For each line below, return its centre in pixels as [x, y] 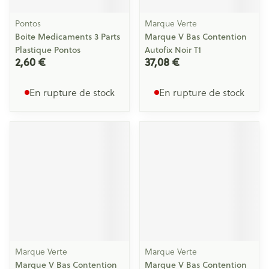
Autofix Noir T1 [173, 50]
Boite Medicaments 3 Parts [68, 37]
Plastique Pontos [48, 50]
